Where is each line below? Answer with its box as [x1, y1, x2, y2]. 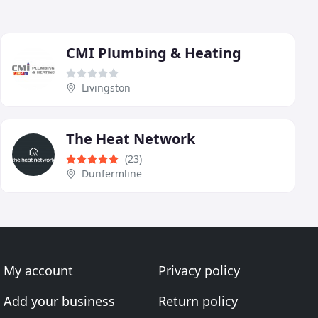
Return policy [158, 292, 238, 310]
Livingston [82, 81, 131, 95]
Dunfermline [82, 167, 142, 181]
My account [4, 262, 74, 280]
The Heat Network [66, 129, 195, 149]
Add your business [4, 292, 116, 310]
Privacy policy [158, 262, 240, 280]
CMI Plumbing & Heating [66, 43, 241, 63]
